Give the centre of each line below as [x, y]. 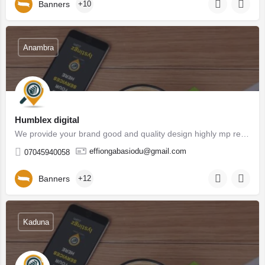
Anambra [38, 47]
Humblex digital [47, 120]
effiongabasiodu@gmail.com [138, 151]
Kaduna [36, 222]
